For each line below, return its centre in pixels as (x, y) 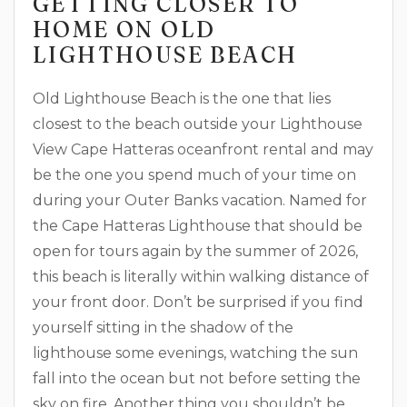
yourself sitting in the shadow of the (163, 328)
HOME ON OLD (124, 30)
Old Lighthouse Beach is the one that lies (182, 99)
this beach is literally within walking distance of (201, 277)
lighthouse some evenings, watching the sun (195, 353)
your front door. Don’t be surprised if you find (198, 302)
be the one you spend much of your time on (194, 175)
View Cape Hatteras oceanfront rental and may (203, 149)
